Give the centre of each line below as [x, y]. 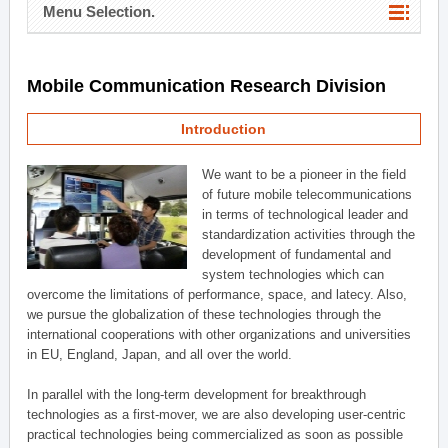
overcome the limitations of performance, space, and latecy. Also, [217, 294]
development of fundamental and [297, 254]
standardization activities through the [309, 234]
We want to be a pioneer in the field [304, 174]
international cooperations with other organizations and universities [219, 334]
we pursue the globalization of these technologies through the [204, 314]
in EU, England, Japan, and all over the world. [160, 354]
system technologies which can [293, 274]
